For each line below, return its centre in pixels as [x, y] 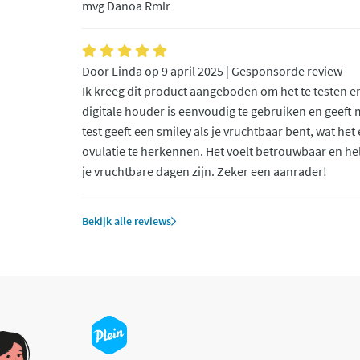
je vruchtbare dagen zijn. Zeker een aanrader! [205, 171]
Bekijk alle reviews [127, 221]
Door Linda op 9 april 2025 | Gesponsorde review [212, 71]
